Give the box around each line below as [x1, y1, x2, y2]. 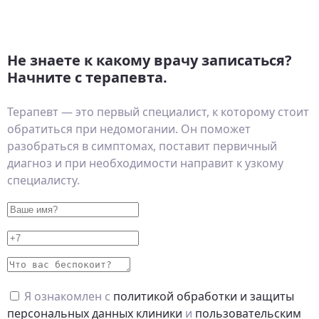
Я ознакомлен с [24, 288, 113, 305]
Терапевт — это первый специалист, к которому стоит [7, 104, 309, 120]
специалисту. [7, 172, 80, 189]
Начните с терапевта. [7, 68, 167, 88]
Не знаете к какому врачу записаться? [7, 51, 292, 70]
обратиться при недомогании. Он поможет [7, 121, 251, 137]
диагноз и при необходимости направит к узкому [7, 155, 283, 172]
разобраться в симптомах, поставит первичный [7, 138, 277, 155]
